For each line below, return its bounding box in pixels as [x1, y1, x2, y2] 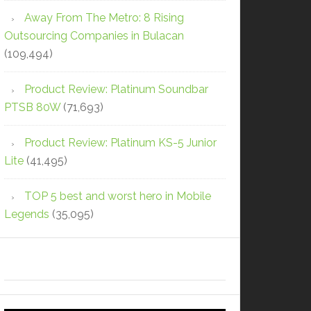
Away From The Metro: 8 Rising [24, 10, 184, 24]
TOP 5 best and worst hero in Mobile [24, 189, 211, 203]
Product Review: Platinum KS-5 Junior [24, 135, 217, 149]
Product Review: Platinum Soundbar [24, 82, 208, 96]
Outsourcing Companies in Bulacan [4, 28, 184, 42]
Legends [4, 207, 49, 221]
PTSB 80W [4, 100, 60, 114]
